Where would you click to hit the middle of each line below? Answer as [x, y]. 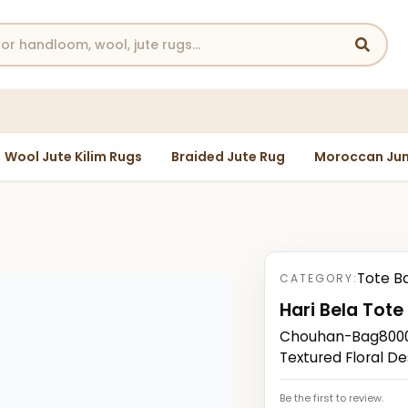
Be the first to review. [332, 398]
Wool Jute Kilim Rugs [73, 156]
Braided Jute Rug [228, 156]
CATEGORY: [319, 278]
